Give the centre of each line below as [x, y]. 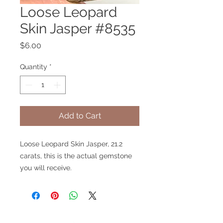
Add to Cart [80, 115]
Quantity [34, 66]
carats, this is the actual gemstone [76, 156]
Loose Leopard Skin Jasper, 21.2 [71, 144]
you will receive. [46, 167]
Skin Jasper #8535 [78, 28]
